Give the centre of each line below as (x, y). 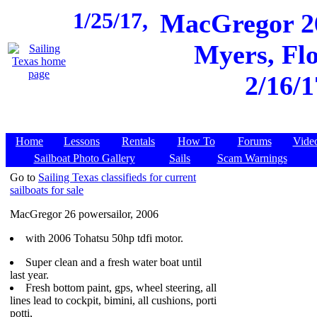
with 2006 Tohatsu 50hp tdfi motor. (104, 238)
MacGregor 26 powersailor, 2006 (84, 214)
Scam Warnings (252, 158)
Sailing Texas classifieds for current (117, 177)
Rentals (138, 141)
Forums (254, 141)
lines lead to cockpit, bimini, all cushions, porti (113, 300)
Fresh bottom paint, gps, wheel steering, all (121, 288)
